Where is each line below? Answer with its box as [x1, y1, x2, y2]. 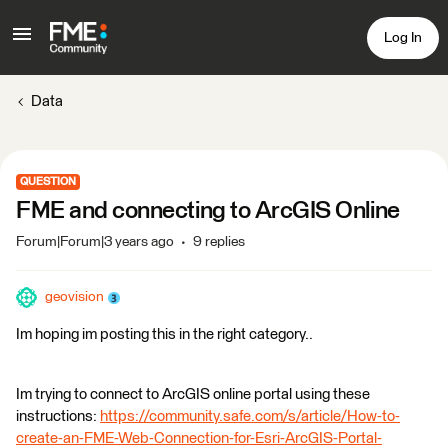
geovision [45, 290, 104, 304]
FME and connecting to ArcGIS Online [16, 199, 400, 223]
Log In [384, 30, 422, 45]
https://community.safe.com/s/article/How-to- [100, 409, 400, 424]
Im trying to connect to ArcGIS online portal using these [16, 387, 370, 402]
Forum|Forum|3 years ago [16, 235, 174, 249]
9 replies [193, 235, 245, 249]
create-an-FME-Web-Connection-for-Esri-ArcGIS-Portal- [16, 431, 382, 446]
